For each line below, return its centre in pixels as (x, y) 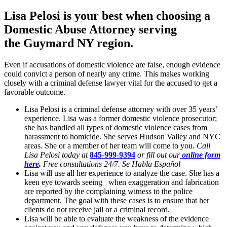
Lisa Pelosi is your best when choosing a (107, 15)
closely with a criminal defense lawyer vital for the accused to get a (111, 83)
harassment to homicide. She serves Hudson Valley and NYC (122, 136)
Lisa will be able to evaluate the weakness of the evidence (117, 218)
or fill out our (158, 155)
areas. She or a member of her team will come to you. (110, 145)
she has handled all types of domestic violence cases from (116, 127)
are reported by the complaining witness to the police (108, 191)
